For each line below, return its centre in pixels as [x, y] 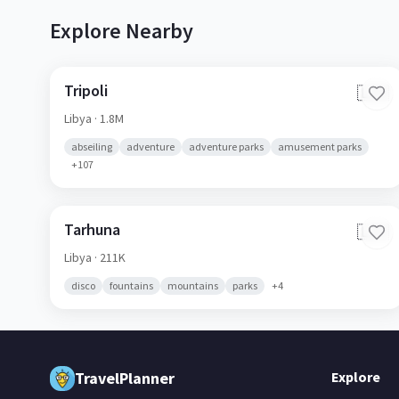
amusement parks [320, 147]
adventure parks [226, 147]
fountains [131, 285]
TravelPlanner [125, 378]
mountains [193, 285]
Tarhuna [92, 229]
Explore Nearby [122, 31]
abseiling [92, 147]
